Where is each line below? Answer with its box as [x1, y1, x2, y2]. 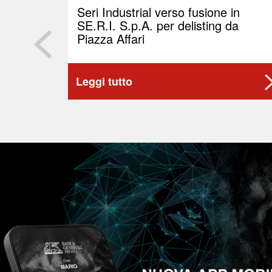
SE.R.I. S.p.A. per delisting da [77, 16, 239, 34]
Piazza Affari [77, 30, 144, 47]
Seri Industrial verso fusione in [77, 3, 240, 21]
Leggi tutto [76, 73, 132, 89]
